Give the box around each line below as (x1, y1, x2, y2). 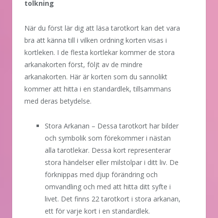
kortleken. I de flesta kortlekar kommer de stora (24, 48, 175, 57)
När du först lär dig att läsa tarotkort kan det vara (24, 23, 180, 33)
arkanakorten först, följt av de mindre (24, 60, 143, 69)
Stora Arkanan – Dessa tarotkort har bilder (45, 121, 179, 130)
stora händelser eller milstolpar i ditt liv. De (45, 157, 179, 167)
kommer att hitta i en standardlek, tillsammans (24, 84, 171, 93)
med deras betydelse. (24, 96, 91, 106)
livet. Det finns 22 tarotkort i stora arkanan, (45, 194, 181, 203)
